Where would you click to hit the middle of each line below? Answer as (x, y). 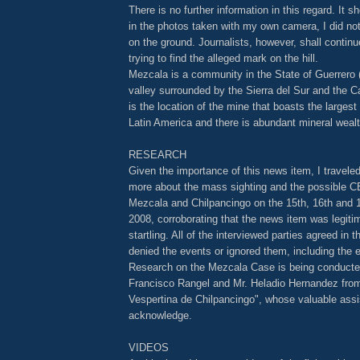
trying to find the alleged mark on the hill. (223, 58)
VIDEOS (149, 347)
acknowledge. (160, 315)
